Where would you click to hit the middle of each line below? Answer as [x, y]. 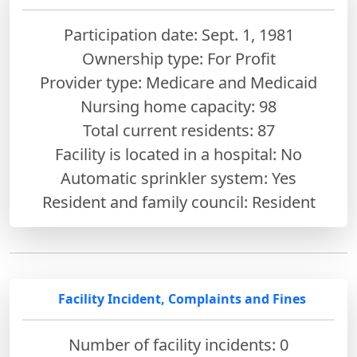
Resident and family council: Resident [178, 202]
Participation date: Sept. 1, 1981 [178, 35]
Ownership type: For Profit [178, 59]
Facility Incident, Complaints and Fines [182, 299]
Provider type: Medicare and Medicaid [178, 83]
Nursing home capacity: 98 [178, 107]
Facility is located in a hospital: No [178, 155]
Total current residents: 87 [178, 131]
